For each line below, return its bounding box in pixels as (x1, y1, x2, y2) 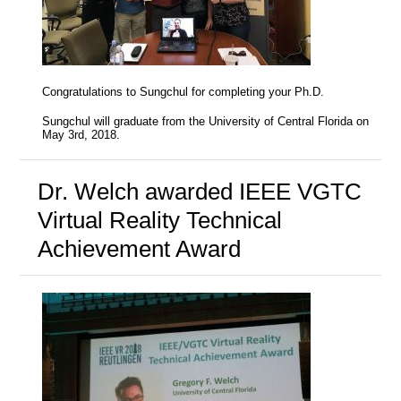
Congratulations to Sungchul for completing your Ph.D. (42, 85, 325, 98)
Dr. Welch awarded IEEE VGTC (37, 177, 362, 205)
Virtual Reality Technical (37, 206, 282, 234)
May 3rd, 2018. (42, 129, 121, 142)
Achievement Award (37, 235, 241, 262)
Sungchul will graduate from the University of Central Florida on (42, 115, 370, 129)
